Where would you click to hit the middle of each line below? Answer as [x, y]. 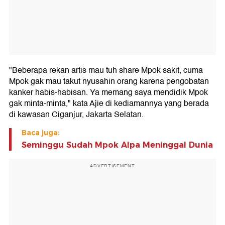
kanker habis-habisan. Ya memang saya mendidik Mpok [108, 92]
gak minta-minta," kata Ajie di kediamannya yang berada [109, 103]
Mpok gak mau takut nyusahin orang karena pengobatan [109, 81]
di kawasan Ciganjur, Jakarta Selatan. [76, 114]
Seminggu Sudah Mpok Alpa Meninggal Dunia [117, 145]
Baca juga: [41, 132]
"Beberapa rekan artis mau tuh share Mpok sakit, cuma [106, 70]
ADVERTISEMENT [113, 165]
